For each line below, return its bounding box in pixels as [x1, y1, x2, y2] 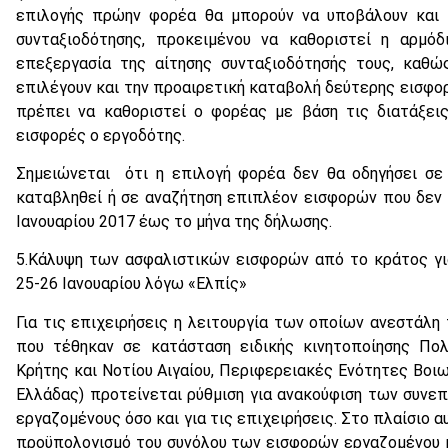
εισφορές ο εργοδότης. [16, 125, 189, 145]
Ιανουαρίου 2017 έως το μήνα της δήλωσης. [16, 211, 332, 231]
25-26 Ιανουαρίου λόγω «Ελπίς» [16, 274, 251, 294]
